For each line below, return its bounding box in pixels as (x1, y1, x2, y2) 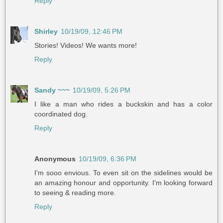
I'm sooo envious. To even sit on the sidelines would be (34, 169, 213, 177)
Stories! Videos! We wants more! (34, 41, 137, 50)
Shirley (34, 27, 58, 36)
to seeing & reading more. (34, 189, 116, 197)
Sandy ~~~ (34, 86, 70, 95)
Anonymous (34, 155, 76, 163)
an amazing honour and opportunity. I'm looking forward (34, 179, 213, 187)
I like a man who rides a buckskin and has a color (34, 100, 213, 109)
